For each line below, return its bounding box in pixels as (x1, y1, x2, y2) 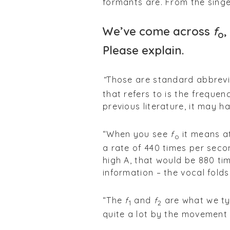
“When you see (102, 128, 171, 139)
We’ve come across (102, 24, 213, 39)
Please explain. (102, 43, 184, 58)
